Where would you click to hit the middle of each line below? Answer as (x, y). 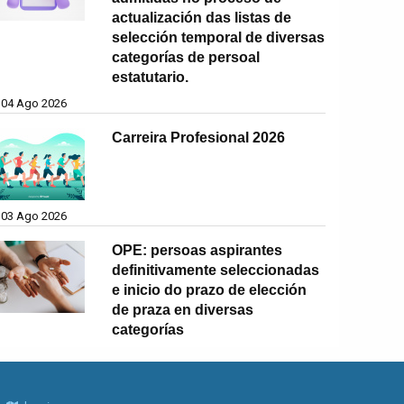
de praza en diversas (183, 309)
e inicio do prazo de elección (210, 289)
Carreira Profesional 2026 (199, 137)
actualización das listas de (202, 17)
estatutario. (151, 77)
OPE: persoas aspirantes (197, 250)
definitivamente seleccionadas (216, 270)
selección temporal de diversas (219, 37)
